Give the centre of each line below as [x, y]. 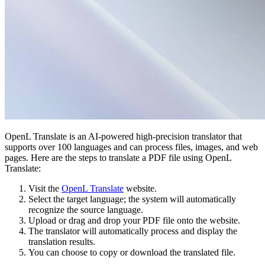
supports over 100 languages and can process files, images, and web [131, 147]
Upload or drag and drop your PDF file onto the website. [134, 220]
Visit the [45, 188]
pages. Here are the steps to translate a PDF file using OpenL [118, 157]
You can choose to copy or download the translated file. [132, 252]
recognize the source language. [86, 209]
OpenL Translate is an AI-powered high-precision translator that [123, 136]
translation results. [62, 241]
